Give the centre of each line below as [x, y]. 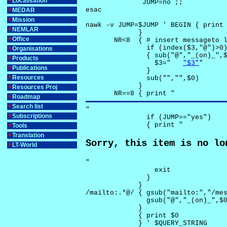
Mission [23, 20]
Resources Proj [35, 87]
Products [25, 58]
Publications [30, 68]
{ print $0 [134, 215]
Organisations [32, 49]
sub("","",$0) [142, 79]
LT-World [25, 145]
